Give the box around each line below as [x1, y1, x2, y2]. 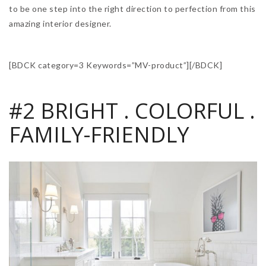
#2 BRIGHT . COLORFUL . [9, 96, 255, 125]
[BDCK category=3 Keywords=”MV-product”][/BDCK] [9, 59, 223, 70]
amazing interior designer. [9, 18, 112, 28]
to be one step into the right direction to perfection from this [9, 3, 256, 14]
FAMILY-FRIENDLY [9, 119, 189, 149]
